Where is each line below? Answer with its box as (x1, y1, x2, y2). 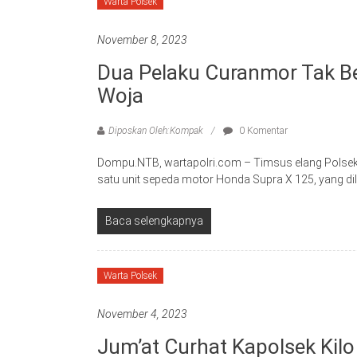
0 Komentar (237, 125, 288, 137)
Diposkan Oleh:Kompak (108, 125, 203, 137)
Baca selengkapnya (105, 214, 203, 228)
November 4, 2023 (97, 308, 187, 321)
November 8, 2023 (97, 33, 187, 47)
